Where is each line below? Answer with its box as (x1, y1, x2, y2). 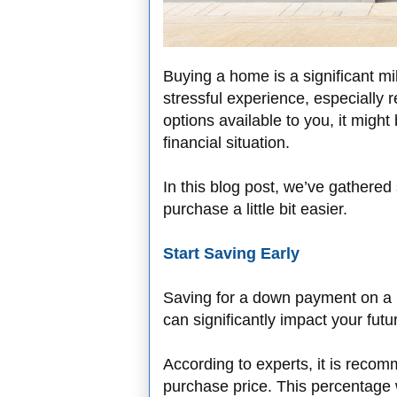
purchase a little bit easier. (163, 200, 347, 219)
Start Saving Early (163, 245, 300, 263)
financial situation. (163, 134, 290, 152)
